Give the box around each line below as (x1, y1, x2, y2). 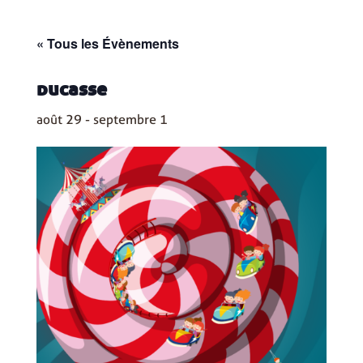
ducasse (36, 75, 107, 100)
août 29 (36, 110, 82, 128)
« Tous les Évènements (36, 34, 179, 53)
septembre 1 (92, 110, 168, 128)
